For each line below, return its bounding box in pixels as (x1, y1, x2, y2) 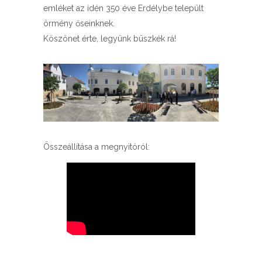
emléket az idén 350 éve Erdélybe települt (43, 4, 204, 13)
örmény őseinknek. (43, 19, 115, 29)
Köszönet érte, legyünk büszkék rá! (43, 34, 176, 44)
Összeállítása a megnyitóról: (43, 142, 150, 152)
